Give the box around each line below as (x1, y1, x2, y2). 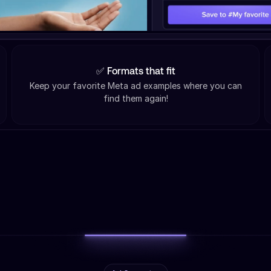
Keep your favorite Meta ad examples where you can (29, 80, 242, 91)
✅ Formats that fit (96, 67, 175, 77)
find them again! (103, 93, 168, 104)
